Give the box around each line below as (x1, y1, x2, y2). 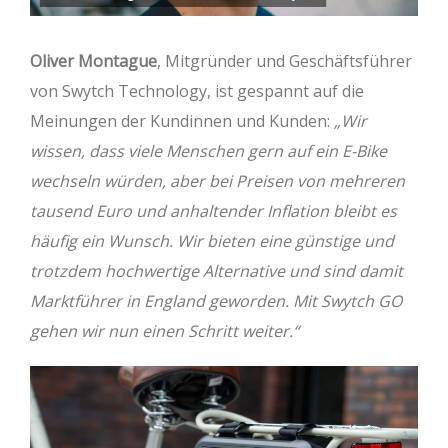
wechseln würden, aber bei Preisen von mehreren (30, 170, 405, 193)
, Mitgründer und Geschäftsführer (157, 50, 412, 73)
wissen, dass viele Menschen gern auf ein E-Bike (30, 140, 387, 163)
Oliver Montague (30, 50, 157, 73)
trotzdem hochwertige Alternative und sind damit (30, 260, 403, 283)
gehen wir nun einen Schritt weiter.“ (30, 320, 299, 343)
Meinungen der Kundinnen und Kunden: (30, 110, 334, 133)
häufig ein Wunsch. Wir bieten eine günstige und (30, 230, 394, 253)
